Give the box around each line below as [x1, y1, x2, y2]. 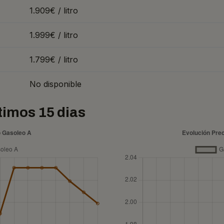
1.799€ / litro [29, 54, 78, 64]
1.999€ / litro [29, 30, 78, 40]
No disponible [29, 79, 81, 89]
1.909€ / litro [29, 5, 78, 15]
